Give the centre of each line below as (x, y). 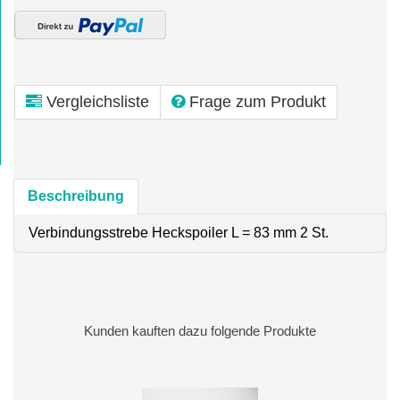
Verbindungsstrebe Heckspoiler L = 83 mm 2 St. (179, 232)
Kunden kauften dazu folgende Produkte (200, 330)
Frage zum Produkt (258, 101)
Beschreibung (76, 196)
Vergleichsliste (98, 101)
